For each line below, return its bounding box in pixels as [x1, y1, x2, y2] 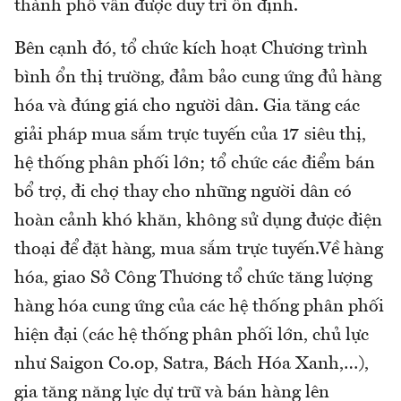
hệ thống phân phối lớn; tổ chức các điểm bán [14, 155, 375, 174]
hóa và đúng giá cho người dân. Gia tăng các [14, 98, 360, 116]
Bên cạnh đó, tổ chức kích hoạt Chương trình [14, 40, 368, 59]
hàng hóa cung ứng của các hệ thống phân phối [14, 298, 384, 317]
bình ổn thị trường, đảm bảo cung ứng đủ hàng [14, 69, 381, 88]
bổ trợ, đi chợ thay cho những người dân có [14, 183, 352, 202]
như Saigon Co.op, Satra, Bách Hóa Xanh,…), [14, 355, 369, 374]
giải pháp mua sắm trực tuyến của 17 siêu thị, [14, 126, 366, 145]
